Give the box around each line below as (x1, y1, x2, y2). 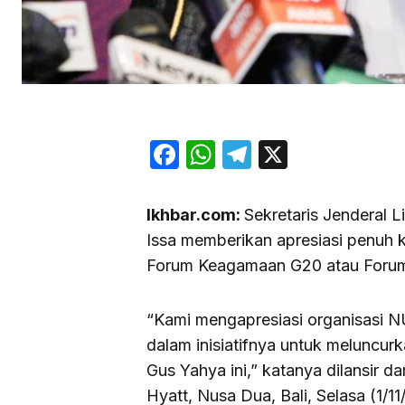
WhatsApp (215, 136, 355, 172)
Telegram (251, 136, 380, 172)
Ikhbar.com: (146, 204, 244, 224)
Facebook (179, 136, 314, 172)
